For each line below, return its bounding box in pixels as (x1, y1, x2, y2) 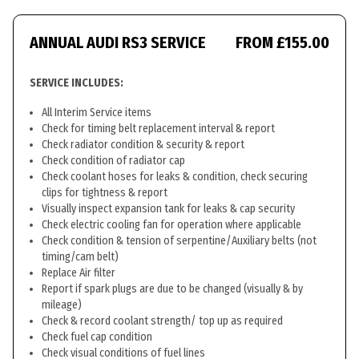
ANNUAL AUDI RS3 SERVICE (30, 33, 206, 52)
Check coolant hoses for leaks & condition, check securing (42, 170, 308, 184)
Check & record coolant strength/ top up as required (42, 314, 283, 328)
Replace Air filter (42, 266, 115, 280)
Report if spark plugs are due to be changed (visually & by (42, 282, 303, 296)
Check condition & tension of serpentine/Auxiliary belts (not (42, 234, 317, 248)
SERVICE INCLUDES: (30, 76, 123, 90)
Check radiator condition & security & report (42, 138, 244, 151)
